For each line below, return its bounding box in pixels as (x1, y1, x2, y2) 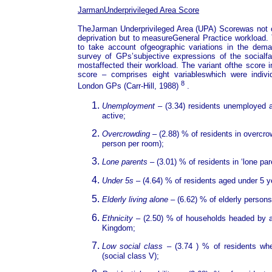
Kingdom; (102, 223, 135, 233)
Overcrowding (102, 129, 150, 138)
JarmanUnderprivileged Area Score (78, 5, 199, 15)
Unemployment (102, 101, 155, 110)
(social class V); (102, 251, 159, 260)
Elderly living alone (102, 194, 168, 204)
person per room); (102, 138, 164, 148)
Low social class (102, 241, 163, 251)
